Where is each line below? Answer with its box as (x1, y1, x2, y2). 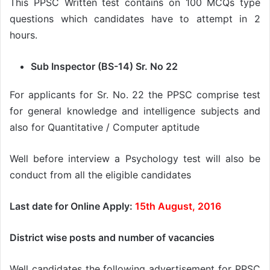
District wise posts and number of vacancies (10, 231, 215, 244)
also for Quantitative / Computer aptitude (10, 121, 199, 134)
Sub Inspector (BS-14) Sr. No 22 (31, 60, 178, 73)
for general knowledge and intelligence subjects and (10, 105, 260, 118)
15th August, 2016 (135, 200, 221, 213)
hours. (10, 29, 37, 42)
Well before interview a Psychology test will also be (10, 152, 260, 165)
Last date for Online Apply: (10, 200, 135, 213)
